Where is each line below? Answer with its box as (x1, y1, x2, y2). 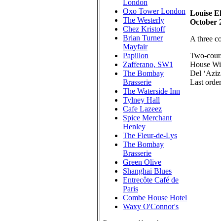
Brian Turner (123, 34, 163, 42)
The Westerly (123, 16, 164, 24)
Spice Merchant (123, 113, 172, 122)
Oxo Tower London (123, 7, 185, 15)
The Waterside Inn (123, 87, 180, 95)
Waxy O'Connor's (123, 202, 179, 211)
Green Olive (123, 158, 161, 166)
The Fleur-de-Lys (123, 131, 177, 140)
